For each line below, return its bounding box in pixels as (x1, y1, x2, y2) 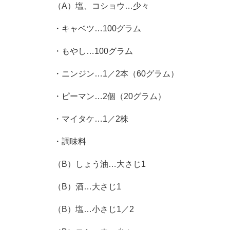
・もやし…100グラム (53, 47, 133, 56)
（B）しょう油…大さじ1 (53, 160, 146, 169)
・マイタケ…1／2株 (53, 114, 128, 124)
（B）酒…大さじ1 (53, 182, 121, 191)
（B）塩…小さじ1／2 (53, 205, 134, 214)
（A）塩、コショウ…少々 (53, 2, 149, 11)
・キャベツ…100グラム (53, 24, 141, 33)
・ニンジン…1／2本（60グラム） (53, 69, 179, 79)
